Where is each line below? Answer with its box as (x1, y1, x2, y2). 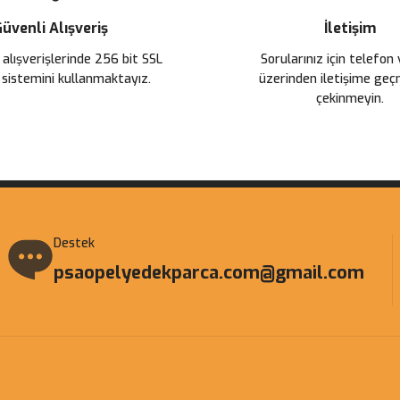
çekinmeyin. (316, 90, 384, 107)
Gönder (179, 138, 221, 155)
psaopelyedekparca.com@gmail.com (54, 261, 364, 285)
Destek (54, 235, 95, 252)
